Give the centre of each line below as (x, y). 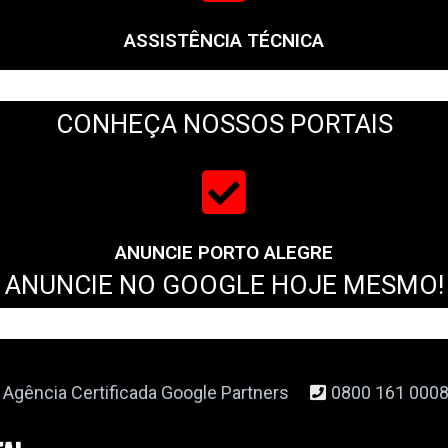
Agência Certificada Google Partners (145, 392)
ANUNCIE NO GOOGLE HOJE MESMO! (224, 284)
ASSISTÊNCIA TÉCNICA (223, 40)
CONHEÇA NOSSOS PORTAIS (224, 123)
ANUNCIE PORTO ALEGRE (223, 252)
